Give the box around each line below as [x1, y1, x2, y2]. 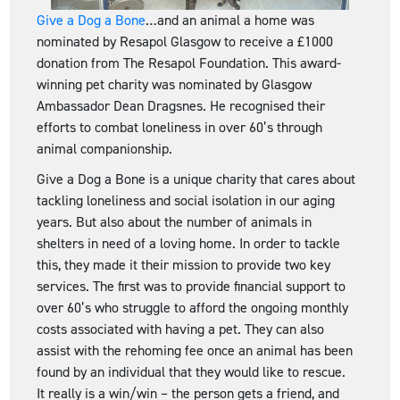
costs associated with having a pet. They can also [37, 320, 325, 338]
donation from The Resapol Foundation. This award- [37, 54, 342, 72]
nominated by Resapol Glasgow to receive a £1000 [37, 32, 334, 51]
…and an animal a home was [146, 11, 315, 29]
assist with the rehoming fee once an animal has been [37, 341, 354, 360]
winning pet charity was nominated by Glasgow [37, 75, 312, 94]
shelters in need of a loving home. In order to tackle [37, 234, 341, 253]
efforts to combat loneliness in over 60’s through [37, 118, 323, 137]
